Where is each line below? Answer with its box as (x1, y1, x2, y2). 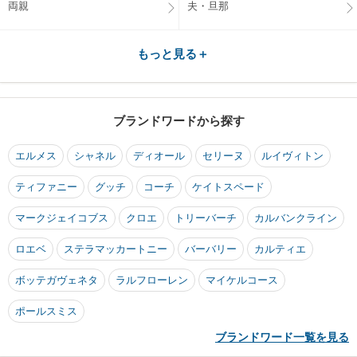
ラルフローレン (116, 274, 188, 287)
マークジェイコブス (15, 212, 108, 225)
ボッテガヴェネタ (15, 274, 98, 287)
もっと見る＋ (136, 47, 209, 61)
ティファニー (15, 181, 77, 194)
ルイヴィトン (261, 150, 324, 163)
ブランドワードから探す (112, 114, 245, 128)
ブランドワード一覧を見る (215, 331, 349, 344)
